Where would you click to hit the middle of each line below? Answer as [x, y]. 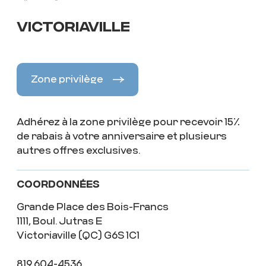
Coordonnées [58, 186]
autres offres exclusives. [78, 151]
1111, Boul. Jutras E [59, 221]
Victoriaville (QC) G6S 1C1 [78, 236]
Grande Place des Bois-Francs [92, 207]
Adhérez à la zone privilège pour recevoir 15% [128, 122]
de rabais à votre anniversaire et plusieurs [121, 137]
